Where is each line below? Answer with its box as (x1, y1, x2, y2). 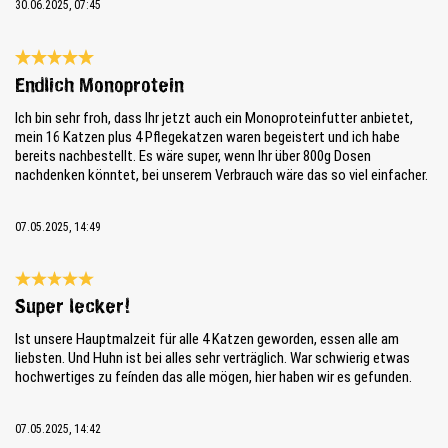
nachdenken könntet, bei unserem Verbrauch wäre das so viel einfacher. (15, 165, 428, 184)
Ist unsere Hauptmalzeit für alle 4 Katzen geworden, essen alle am (15, 330, 399, 349)
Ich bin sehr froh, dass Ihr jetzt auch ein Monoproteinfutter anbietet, (15, 108, 413, 127)
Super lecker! (15, 298, 131, 318)
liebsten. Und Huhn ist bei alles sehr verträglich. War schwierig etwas (15, 349, 410, 368)
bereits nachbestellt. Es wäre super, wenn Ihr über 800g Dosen (15, 146, 371, 165)
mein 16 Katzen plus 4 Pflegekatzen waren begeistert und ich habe (15, 127, 400, 146)
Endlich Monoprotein (15, 76, 184, 96)
